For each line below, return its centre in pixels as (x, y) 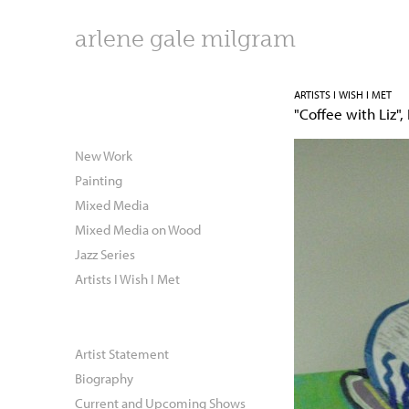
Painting (99, 179)
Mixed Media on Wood (138, 229)
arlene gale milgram (185, 39)
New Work (104, 155)
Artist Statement (122, 353)
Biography (104, 378)
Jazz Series (105, 253)
